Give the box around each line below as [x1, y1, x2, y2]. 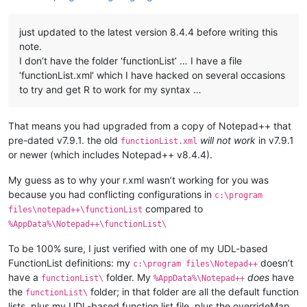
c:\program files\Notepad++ [133, 258, 258, 269]
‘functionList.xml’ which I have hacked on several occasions [19, 69, 285, 81]
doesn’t [258, 256, 293, 269]
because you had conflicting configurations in [8, 188, 214, 200]
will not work [200, 134, 256, 146]
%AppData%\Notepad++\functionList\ [8, 219, 167, 229]
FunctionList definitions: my [8, 256, 133, 269]
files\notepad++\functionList [8, 204, 143, 214]
